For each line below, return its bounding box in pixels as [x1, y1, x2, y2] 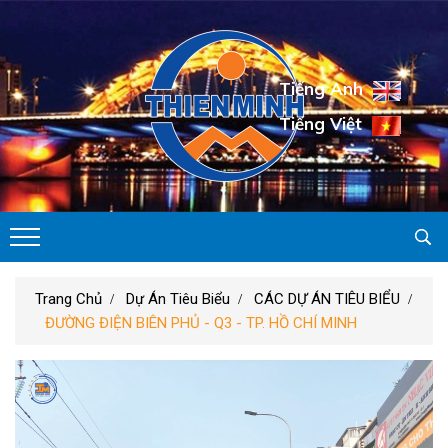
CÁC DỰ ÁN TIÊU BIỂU [254, 290, 400, 308]
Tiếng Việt [279, 113, 362, 134]
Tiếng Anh [279, 78, 363, 99]
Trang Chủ [35, 290, 102, 308]
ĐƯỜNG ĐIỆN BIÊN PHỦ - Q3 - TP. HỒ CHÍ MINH [45, 314, 357, 332]
